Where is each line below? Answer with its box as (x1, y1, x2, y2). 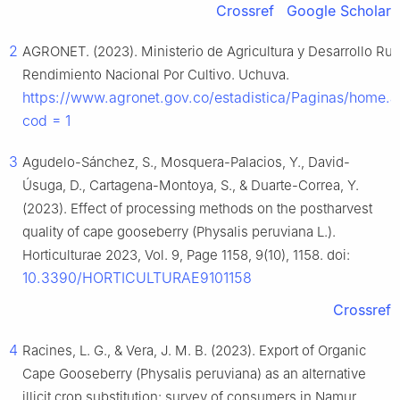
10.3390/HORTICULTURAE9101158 (22, 269, 252, 287)
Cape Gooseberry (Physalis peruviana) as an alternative (22, 365, 366, 383)
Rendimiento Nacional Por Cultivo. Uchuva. (22, 66, 289, 84)
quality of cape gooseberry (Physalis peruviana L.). (22, 223, 336, 241)
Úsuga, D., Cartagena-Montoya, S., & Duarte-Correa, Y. (22, 177, 359, 195)
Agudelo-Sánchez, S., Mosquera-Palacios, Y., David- (22, 154, 350, 171)
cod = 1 (22, 112, 71, 130)
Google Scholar (287, 2, 391, 21)
